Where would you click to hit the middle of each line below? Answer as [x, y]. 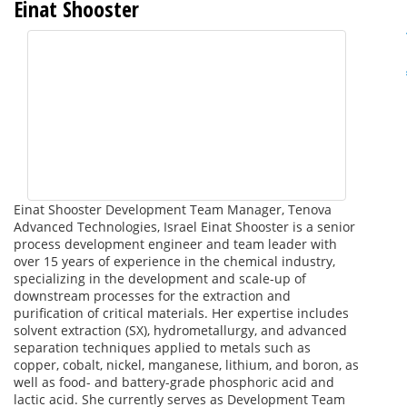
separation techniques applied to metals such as [162, 348]
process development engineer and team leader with [175, 244]
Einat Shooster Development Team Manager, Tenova [173, 210]
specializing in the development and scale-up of [160, 279]
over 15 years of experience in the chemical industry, [174, 262]
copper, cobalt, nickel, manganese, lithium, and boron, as [186, 365]
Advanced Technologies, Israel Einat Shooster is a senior [184, 227]
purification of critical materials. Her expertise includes [181, 313]
